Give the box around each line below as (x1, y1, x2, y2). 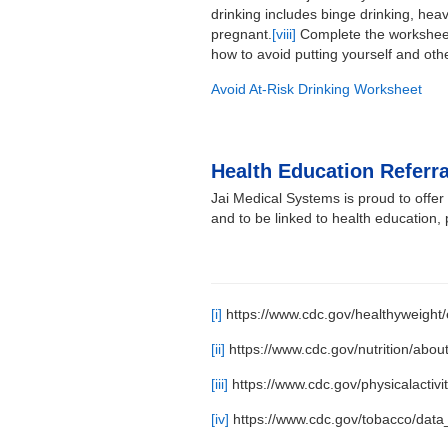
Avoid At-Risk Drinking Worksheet (211, 81, 423, 98)
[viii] (272, 26, 297, 43)
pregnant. (211, 26, 273, 43)
